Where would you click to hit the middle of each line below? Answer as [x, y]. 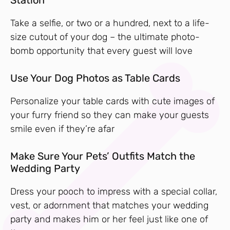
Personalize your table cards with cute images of [112, 101]
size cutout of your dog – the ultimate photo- [105, 37]
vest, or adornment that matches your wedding [109, 205]
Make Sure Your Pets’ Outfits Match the [103, 156]
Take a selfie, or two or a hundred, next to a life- [110, 23]
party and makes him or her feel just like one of [109, 219]
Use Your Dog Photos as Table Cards [95, 78]
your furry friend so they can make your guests [110, 115]
